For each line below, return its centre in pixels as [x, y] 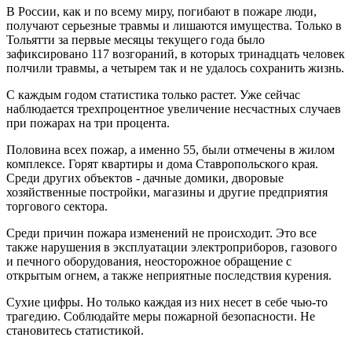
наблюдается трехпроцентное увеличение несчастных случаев [174, 108]
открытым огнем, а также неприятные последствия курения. [169, 275]
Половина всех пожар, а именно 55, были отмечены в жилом [170, 149]
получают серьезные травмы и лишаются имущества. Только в [174, 25]
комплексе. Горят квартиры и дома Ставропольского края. [162, 163]
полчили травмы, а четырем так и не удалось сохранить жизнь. [175, 68]
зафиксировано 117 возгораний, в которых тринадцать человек [176, 53]
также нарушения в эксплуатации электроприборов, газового [172, 247]
